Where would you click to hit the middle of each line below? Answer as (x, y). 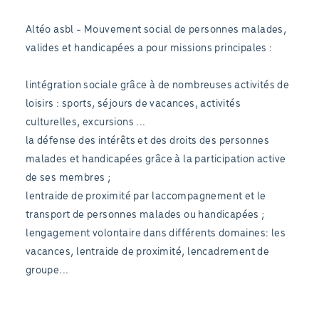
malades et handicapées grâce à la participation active (156, 159)
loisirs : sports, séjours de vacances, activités (133, 104)
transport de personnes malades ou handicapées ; (145, 215)
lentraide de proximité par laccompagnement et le (146, 196)
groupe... (47, 270)
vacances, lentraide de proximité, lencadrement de (147, 252)
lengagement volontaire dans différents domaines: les (156, 233)
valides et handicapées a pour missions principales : (149, 48)
